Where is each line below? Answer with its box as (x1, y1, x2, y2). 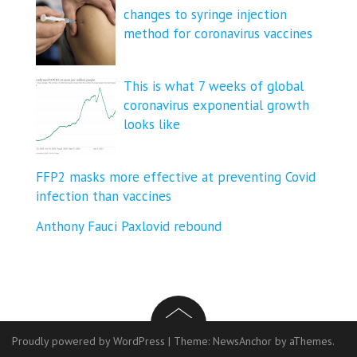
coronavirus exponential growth (124, 96, 309, 114)
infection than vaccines (36, 186, 171, 205)
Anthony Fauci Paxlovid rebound (36, 217, 222, 235)
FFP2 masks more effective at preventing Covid (36, 167, 316, 186)
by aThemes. (272, 333, 335, 348)
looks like (124, 115, 180, 133)
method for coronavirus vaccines (124, 24, 312, 42)
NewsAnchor (213, 333, 272, 348)
